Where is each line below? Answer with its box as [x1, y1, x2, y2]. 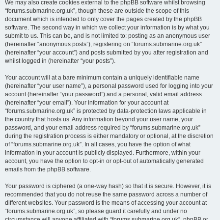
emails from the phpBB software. [5, 166, 91, 173]
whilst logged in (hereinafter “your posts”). [5, 57, 115, 64]
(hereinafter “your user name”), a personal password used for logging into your [5, 82, 213, 89]
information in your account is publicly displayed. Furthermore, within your [5, 149, 200, 156]
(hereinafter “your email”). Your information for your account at [5, 99, 168, 106]
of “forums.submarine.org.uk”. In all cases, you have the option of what [5, 141, 191, 148]
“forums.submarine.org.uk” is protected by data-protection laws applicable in [5, 108, 207, 114]
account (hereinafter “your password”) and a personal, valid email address [5, 91, 202, 98]
